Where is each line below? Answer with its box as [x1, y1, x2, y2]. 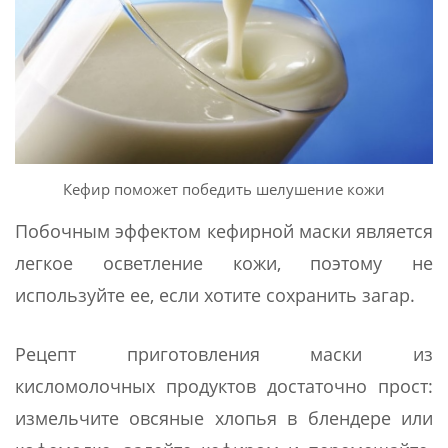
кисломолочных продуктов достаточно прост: [15, 373, 433, 398]
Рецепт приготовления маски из [15, 341, 433, 366]
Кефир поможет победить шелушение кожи [63, 178, 385, 199]
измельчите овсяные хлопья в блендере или [15, 405, 433, 430]
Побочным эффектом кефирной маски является [15, 218, 433, 243]
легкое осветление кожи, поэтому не [15, 250, 433, 275]
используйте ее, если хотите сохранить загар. [15, 282, 415, 307]
